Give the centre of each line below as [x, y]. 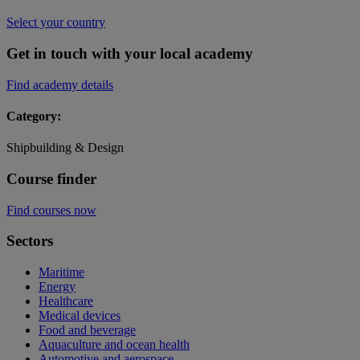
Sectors [30, 241]
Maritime [61, 272]
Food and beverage [87, 330]
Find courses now [51, 210]
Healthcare [66, 301]
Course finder [51, 179]
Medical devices [80, 316]
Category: [34, 117]
